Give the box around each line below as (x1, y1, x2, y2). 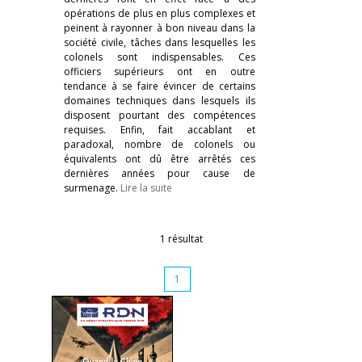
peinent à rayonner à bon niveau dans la (64, 21, 255, 35)
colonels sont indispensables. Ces (64, 50, 255, 64)
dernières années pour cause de (64, 166, 255, 180)
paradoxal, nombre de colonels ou (64, 137, 255, 151)
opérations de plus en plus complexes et (64, 6, 255, 20)
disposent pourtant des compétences (64, 108, 255, 122)
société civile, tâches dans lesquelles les (64, 36, 255, 49)
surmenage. (64, 181, 120, 195)
